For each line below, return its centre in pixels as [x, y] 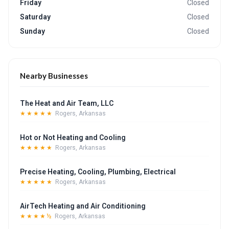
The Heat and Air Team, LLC [67, 103]
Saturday [35, 17]
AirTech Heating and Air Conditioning [83, 206]
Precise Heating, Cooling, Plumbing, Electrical [98, 172]
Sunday [32, 31]
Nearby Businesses [54, 76]
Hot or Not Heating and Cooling [73, 138]
